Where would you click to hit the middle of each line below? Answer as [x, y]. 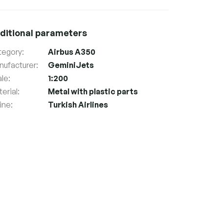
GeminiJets [71, 65]
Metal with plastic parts [93, 91]
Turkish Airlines [78, 104]
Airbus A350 [71, 52]
